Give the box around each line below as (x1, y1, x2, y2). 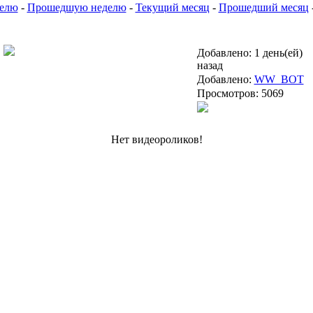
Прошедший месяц (218, 1, 309, 13)
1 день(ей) (254, 47, 303, 59)
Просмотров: (196, 87, 261, 99)
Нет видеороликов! (110, 133, 203, 145)
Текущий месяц (135, 1, 210, 13)
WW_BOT (254, 73, 304, 85)
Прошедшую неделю (27, 1, 126, 13)
